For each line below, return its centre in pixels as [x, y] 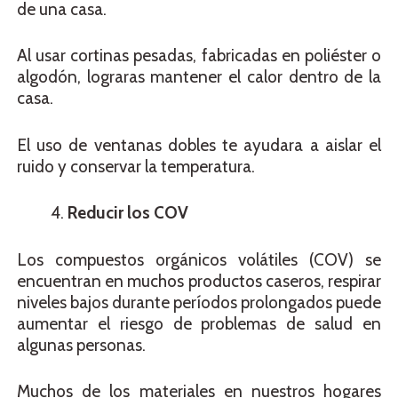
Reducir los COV [128, 213]
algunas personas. [81, 345]
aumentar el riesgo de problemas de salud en [199, 323]
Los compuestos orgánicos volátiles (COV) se [199, 259]
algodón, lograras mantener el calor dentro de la [199, 77]
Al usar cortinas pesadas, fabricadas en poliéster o [199, 56]
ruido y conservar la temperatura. [136, 166]
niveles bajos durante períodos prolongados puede [199, 302]
